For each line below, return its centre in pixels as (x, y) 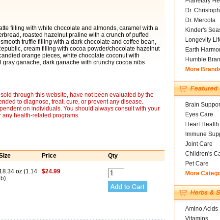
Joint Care (199, 144)
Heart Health (202, 124)
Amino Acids (201, 209)
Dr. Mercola (200, 20)
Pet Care (197, 164)
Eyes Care (199, 114)
